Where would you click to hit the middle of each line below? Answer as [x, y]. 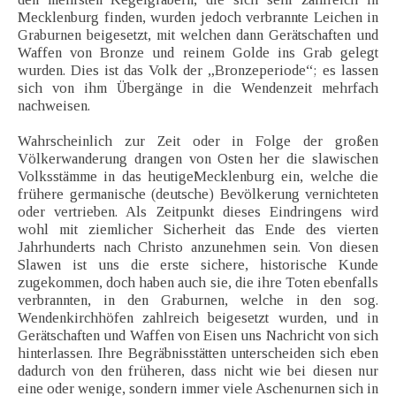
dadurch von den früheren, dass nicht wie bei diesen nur [198, 371]
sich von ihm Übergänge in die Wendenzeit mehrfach [198, 88]
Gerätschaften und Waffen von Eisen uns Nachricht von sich [198, 336]
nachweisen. [54, 106]
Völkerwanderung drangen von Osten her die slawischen [198, 159]
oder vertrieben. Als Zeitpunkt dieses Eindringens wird [198, 212]
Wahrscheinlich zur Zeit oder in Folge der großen [198, 141]
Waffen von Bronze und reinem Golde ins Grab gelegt [198, 53]
